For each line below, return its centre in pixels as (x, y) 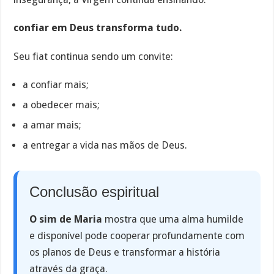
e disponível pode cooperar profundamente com (137, 235)
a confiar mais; (56, 84)
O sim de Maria (66, 219)
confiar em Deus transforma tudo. (98, 28)
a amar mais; (52, 125)
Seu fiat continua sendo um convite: (94, 57)
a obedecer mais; (61, 105)
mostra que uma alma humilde (173, 219)
